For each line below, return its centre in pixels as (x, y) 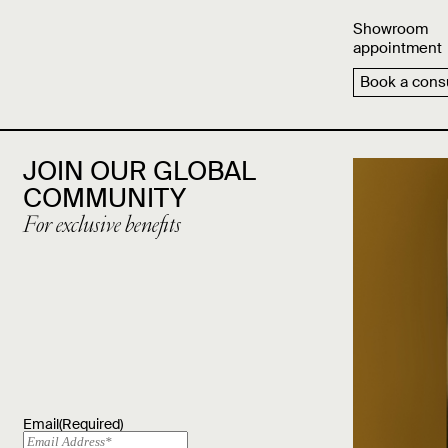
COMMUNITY (104, 197)
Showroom (390, 28)
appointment (397, 47)
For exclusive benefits (102, 226)
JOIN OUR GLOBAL (139, 170)
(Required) (91, 424)
